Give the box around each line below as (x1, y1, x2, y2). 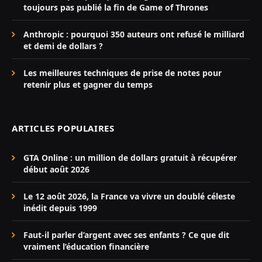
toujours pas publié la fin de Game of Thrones (23, 2, 208, 13)
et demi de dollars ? (23, 40, 103, 52)
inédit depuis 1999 (23, 202, 97, 214)
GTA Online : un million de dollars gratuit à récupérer (23, 152, 237, 164)
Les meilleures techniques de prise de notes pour (23, 67, 222, 79)
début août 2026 (23, 164, 89, 175)
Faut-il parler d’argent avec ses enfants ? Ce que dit (23, 229, 229, 241)
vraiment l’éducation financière (23, 241, 149, 253)
